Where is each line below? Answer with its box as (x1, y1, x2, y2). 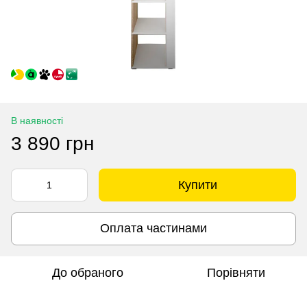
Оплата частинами (100, 221, 207, 236)
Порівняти (206, 265, 265, 280)
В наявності (11, 114, 63, 126)
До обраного (52, 265, 123, 280)
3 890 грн (11, 132, 94, 154)
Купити (177, 177, 217, 192)
